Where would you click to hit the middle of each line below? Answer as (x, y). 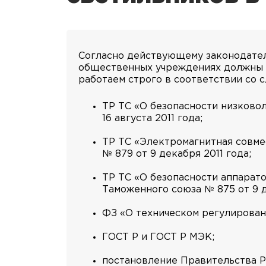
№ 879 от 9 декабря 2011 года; (177, 154)
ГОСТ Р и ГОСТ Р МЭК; (158, 237)
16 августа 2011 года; (152, 118)
